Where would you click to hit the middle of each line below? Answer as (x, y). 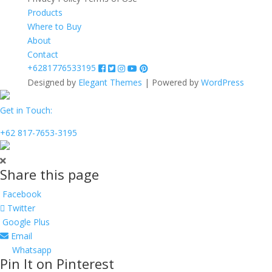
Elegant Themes (110, 82)
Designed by (53, 82)
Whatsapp (31, 250)
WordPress (222, 82)
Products (45, 12)
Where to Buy (54, 26)
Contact (42, 54)
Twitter (20, 208)
